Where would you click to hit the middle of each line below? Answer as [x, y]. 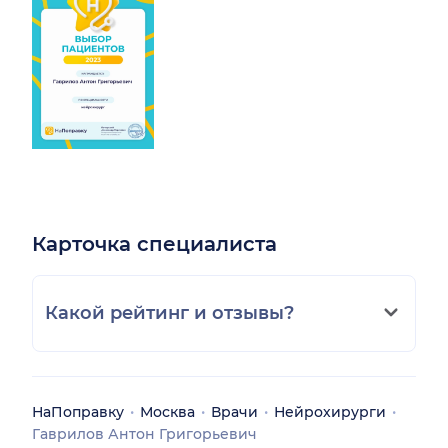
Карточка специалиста [154, 243]
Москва [167, 411]
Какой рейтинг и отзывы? [169, 312]
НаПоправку [78, 411]
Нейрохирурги [330, 411]
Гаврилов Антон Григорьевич [144, 433]
